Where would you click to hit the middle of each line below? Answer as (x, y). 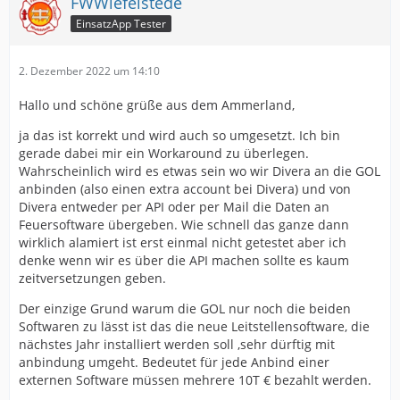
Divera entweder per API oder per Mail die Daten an (174, 207)
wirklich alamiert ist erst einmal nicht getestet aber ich (183, 242)
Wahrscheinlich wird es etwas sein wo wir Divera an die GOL (200, 171)
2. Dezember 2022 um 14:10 (89, 71)
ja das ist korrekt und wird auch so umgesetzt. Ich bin (179, 135)
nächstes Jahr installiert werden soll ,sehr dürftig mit (177, 344)
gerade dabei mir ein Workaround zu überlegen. (164, 153)
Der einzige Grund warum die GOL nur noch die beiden (185, 308)
